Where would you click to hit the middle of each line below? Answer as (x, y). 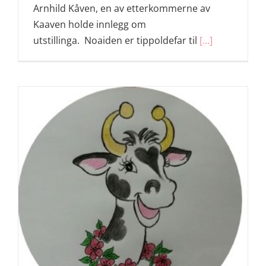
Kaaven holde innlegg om (90, 25)
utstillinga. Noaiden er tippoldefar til (116, 41)
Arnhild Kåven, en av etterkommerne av (122, 9)
